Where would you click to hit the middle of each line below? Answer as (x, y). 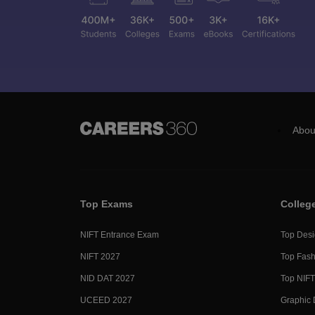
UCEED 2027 (106, 300)
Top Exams (107, 204)
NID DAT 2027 (108, 278)
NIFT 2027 (100, 257)
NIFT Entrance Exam (120, 235)
